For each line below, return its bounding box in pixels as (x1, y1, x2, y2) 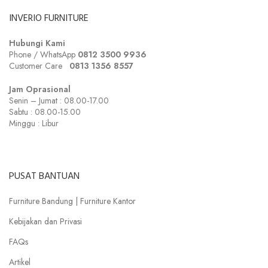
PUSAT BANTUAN (9, 168, 80, 187)
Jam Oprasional (9, 83, 71, 96)
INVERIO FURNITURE (9, 10, 89, 29)
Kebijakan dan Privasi (9, 215, 82, 228)
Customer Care (9, 60, 69, 72)
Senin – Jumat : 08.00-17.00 (9, 95, 109, 107)
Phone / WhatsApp (9, 48, 78, 61)
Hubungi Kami (9, 37, 65, 50)
